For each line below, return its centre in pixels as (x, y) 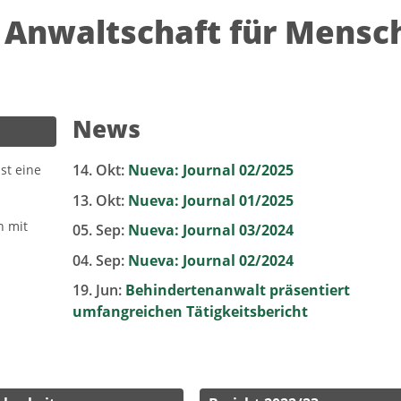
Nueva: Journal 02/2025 (210, 171)
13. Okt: (100, 200)
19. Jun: (98, 290)
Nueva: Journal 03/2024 (210, 230)
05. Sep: (100, 230)
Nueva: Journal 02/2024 (210, 260)
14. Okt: (100, 171)
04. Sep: (100, 260)
